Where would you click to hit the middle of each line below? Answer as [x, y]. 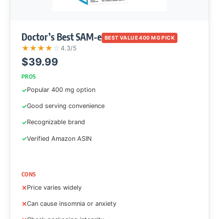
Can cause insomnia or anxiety [71, 204]
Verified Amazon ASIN [59, 138]
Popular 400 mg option [61, 90]
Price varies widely [54, 188]
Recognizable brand [56, 122]
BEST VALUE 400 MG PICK [140, 38]
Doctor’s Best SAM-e [61, 37]
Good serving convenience [66, 106]
